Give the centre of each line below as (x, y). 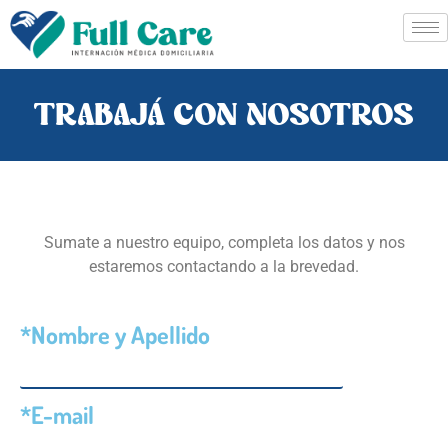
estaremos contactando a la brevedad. (224, 266)
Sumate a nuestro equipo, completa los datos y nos (224, 242)
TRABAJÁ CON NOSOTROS (224, 114)
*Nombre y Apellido (115, 334)
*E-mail (57, 415)
